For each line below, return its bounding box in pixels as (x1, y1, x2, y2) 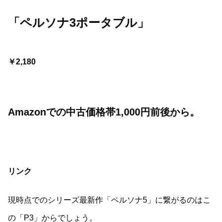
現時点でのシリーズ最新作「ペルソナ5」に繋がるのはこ (8, 196, 211, 205)
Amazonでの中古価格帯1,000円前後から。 (8, 106, 200, 117)
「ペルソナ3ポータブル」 (8, 15, 149, 29)
